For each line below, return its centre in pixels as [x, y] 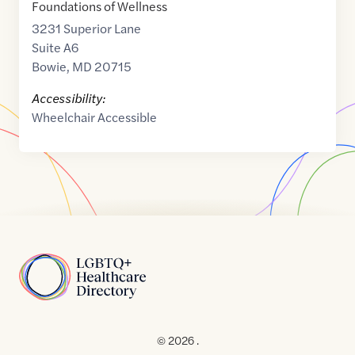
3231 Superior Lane [86, 28]
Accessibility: [69, 98]
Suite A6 [55, 47]
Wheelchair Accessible [94, 117]
